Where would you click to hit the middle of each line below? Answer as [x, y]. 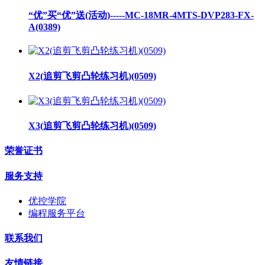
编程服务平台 [57, 213]
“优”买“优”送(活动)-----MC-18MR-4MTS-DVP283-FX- [141, 15]
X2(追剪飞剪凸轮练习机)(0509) [92, 76]
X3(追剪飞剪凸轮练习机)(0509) [92, 126]
